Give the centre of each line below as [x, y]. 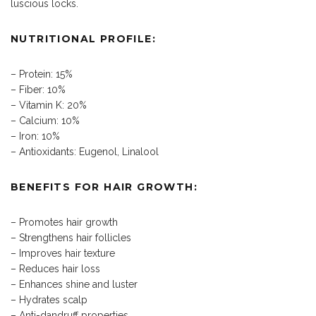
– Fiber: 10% [38, 90]
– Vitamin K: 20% [49, 105]
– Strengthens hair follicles [71, 238]
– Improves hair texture [63, 254]
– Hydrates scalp [49, 300]
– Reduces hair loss [55, 269]
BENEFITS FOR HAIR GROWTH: [104, 187]
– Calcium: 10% [45, 121]
